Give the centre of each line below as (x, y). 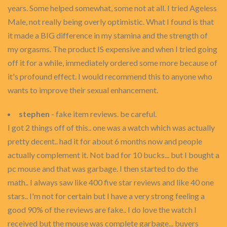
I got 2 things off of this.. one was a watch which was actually (111, 127)
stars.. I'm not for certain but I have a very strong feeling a (106, 196)
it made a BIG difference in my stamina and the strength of (108, 35)
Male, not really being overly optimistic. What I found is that (111, 22)
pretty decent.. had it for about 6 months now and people (105, 141)
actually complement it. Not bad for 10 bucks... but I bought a (113, 155)
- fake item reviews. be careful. (103, 114)
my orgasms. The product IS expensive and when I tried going (112, 49)
